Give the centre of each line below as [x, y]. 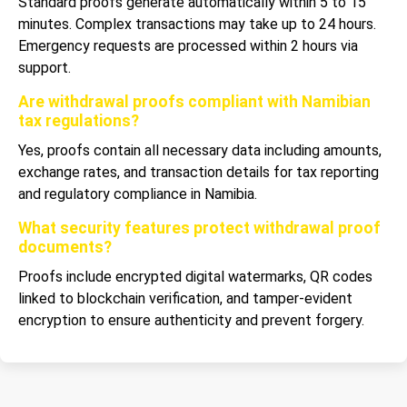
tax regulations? [79, 120]
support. [45, 67]
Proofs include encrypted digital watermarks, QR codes [195, 276]
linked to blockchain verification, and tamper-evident [185, 298]
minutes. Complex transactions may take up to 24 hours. [197, 24]
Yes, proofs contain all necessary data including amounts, [200, 150]
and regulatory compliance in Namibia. [138, 194]
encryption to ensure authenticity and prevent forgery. [191, 320]
